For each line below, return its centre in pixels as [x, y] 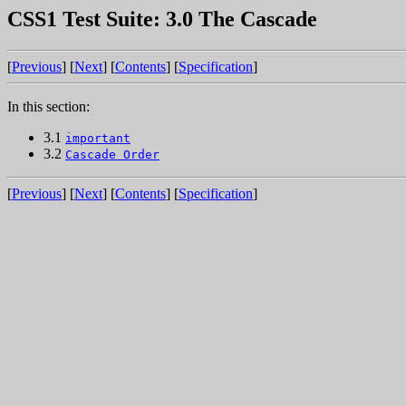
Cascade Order [112, 154]
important [98, 138]
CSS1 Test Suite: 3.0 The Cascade [162, 19]
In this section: [48, 106]
